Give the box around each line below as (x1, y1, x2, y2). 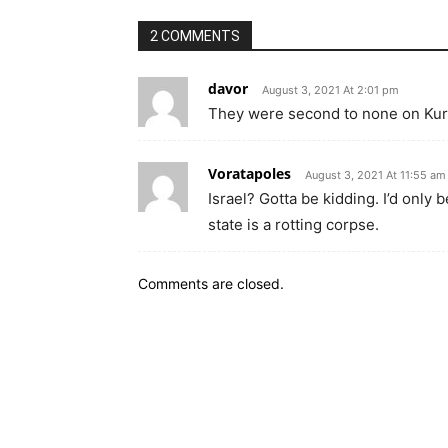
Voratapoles (208, 163, 291, 183)
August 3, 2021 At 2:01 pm (262, 82, 399, 97)
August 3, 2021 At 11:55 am (305, 167, 446, 182)
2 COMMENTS (150, 27, 240, 44)
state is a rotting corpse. (208, 214, 379, 234)
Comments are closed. (138, 274, 284, 292)
